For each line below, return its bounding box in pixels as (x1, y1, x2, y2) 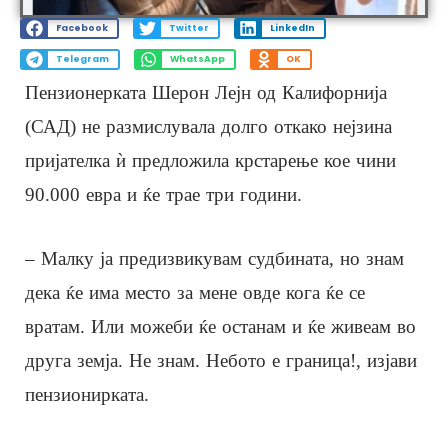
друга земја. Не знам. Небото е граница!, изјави (25, 349, 417, 371)
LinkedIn (269, 22, 315, 35)
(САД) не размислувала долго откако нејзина (25, 115, 392, 137)
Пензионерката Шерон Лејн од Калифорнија (25, 81, 387, 103)
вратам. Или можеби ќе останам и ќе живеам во (25, 315, 416, 337)
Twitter (168, 22, 209, 35)
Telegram (55, 53, 109, 66)
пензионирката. (25, 383, 149, 405)
